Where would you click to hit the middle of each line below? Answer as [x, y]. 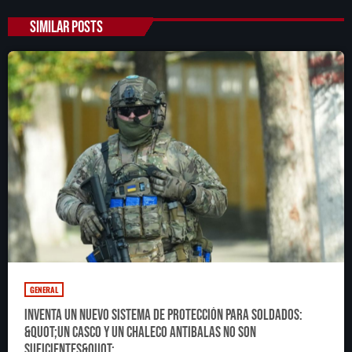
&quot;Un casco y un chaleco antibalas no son [141, 332]
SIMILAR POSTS [66, 27]
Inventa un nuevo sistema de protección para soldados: [164, 315]
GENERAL [44, 289]
